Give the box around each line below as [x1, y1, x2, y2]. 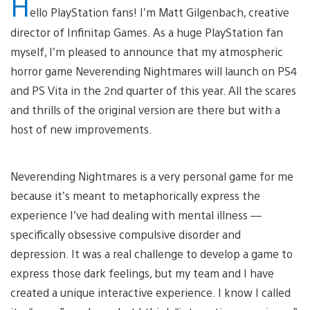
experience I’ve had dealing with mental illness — [10, 207, 262, 222]
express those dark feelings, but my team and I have [10, 265, 274, 280]
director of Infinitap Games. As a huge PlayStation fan [10, 24, 283, 39]
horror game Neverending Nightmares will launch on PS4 [10, 63, 297, 78]
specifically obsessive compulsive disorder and [10, 226, 241, 241]
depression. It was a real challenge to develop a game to [10, 246, 293, 261]
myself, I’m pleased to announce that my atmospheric [10, 44, 283, 59]
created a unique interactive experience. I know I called [10, 284, 291, 300]
